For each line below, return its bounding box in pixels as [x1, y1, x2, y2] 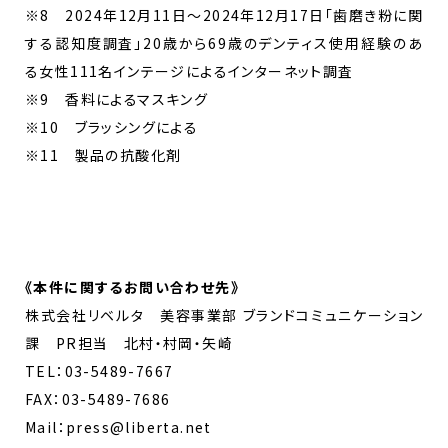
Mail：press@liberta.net [25, 416, 212, 437]
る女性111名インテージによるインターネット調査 [25, 60, 369, 81]
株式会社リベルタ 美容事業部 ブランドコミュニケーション [25, 304, 423, 325]
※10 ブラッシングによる [25, 116, 214, 137]
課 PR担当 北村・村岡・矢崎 [25, 332, 233, 353]
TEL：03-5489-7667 [25, 360, 174, 381]
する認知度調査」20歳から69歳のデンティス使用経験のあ [25, 32, 423, 53]
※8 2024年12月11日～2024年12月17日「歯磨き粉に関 [25, 4, 423, 25]
